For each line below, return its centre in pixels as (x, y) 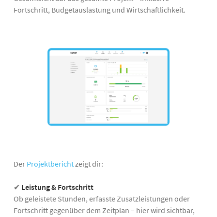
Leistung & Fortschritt (57, 187)
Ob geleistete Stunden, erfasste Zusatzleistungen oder (102, 198)
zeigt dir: (88, 163)
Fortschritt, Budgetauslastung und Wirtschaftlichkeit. (100, 10)
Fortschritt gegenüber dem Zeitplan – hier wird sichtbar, (104, 210)
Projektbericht (50, 163)
